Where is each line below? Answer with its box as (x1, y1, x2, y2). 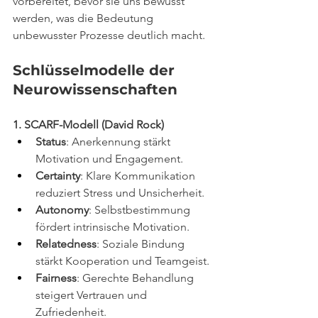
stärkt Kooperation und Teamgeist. (35, 253, 209, 268)
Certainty (35, 168, 80, 182)
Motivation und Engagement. (35, 151, 183, 165)
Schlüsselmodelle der (13, 61, 179, 79)
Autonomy (35, 202, 89, 216)
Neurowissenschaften (13, 80, 177, 98)
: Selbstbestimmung (89, 202, 193, 216)
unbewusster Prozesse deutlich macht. (13, 28, 205, 42)
